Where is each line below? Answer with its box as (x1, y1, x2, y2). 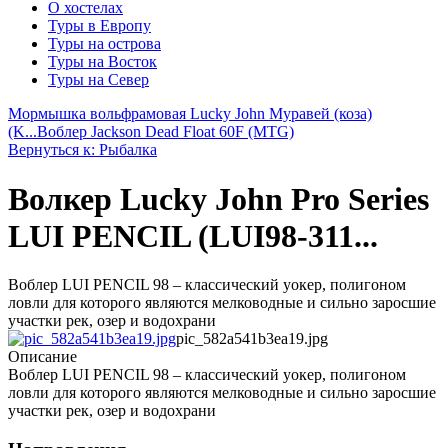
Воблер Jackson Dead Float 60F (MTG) (37, 123, 294, 141)
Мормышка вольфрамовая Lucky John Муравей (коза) (8, 105, 372, 123)
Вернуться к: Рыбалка (8, 141, 157, 159)
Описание (8, 348, 77, 366)
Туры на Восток (48, 53, 157, 71)
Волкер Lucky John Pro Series (8, 180, 429, 217)
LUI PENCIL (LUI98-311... (8, 217, 378, 254)
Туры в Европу (48, 17, 151, 35)
